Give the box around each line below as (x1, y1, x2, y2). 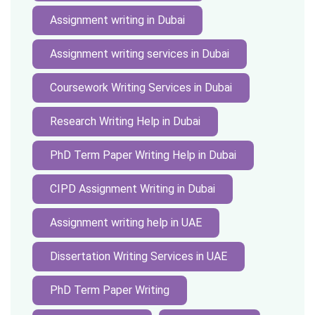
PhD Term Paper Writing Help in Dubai (50, 148, 236, 162)
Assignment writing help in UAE (50, 216, 202, 229)
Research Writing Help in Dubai (50, 115, 200, 128)
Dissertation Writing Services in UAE (50, 250, 227, 263)
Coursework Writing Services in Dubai (50, 81, 232, 94)
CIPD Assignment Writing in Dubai (50, 182, 215, 195)
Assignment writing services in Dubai (50, 47, 229, 60)
